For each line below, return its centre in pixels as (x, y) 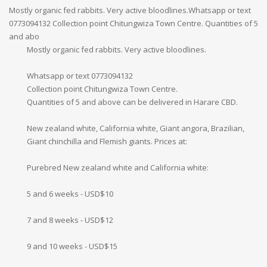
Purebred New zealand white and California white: (118, 167)
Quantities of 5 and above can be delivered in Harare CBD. (132, 102)
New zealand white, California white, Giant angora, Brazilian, (136, 128)
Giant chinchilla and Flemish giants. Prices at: (107, 141)
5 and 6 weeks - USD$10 (70, 193)
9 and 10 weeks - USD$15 (72, 246)
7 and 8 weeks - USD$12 (70, 220)
